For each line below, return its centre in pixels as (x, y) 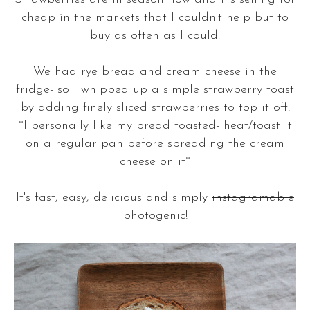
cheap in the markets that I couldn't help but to (155, 17)
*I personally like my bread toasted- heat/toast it (155, 125)
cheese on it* (155, 161)
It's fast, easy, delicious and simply (114, 197)
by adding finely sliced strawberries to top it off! (155, 107)
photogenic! (155, 215)
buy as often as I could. (155, 35)
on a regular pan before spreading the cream (155, 143)
